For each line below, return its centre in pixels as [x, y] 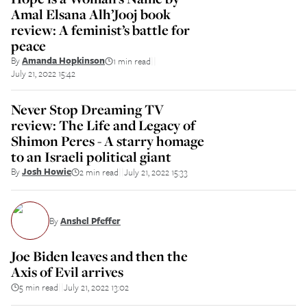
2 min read [99, 172]
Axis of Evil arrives [67, 272]
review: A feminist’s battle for [100, 30]
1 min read [132, 61]
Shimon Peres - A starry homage [108, 141]
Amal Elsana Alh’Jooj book [91, 14]
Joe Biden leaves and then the [99, 256]
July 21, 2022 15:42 [43, 73]
